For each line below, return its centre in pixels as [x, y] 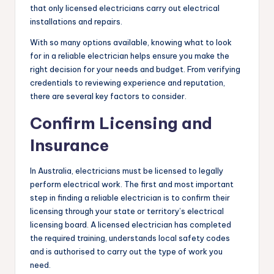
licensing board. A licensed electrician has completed [131, 224]
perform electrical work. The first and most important [132, 184]
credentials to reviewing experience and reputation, [128, 82]
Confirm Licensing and [121, 123]
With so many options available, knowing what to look [131, 42]
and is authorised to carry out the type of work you [126, 251]
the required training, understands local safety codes [130, 238]
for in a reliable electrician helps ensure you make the [130, 55]
